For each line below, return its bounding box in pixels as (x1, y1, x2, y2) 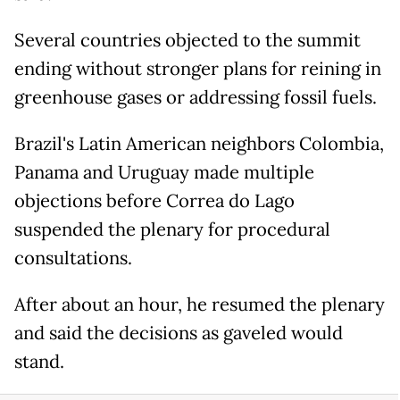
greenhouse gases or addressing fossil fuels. (14, 86, 377, 110)
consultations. (14, 246, 132, 271)
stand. (14, 350, 64, 374)
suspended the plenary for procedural (14, 218, 330, 242)
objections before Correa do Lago (14, 189, 295, 213)
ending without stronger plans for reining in (14, 57, 381, 81)
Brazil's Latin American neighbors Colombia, (14, 132, 384, 156)
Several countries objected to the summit (14, 29, 361, 53)
